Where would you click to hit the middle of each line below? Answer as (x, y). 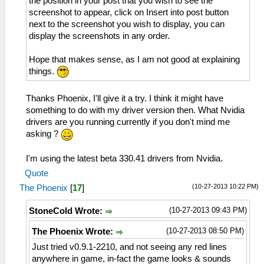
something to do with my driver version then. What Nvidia (135, 110)
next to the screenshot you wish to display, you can (127, 24)
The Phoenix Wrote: (74, 232)
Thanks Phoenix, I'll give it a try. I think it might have (125, 99)
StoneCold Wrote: (67, 211)
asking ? (43, 134)
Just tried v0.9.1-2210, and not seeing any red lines (129, 247)
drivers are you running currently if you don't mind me (128, 122)
